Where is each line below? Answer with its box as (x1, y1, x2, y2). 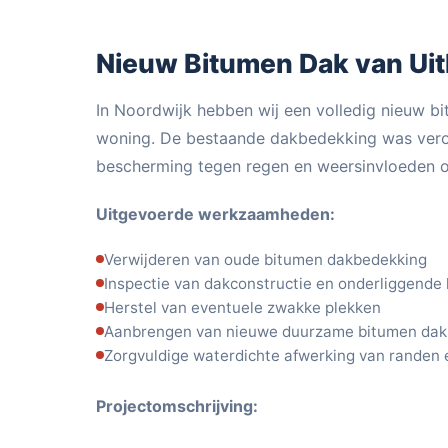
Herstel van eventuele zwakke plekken (104, 298, 381, 317)
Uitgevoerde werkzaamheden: (96, 204, 335, 224)
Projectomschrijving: (96, 396, 258, 416)
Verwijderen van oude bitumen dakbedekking (104, 250, 427, 269)
